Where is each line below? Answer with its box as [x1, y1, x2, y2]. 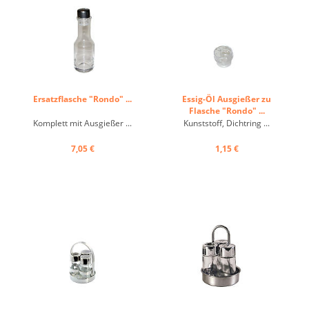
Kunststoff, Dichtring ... [183, 117, 270, 129]
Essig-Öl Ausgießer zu [182, 93, 271, 105]
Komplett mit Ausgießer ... [33, 117, 132, 129]
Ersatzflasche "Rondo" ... [33, 93, 132, 105]
